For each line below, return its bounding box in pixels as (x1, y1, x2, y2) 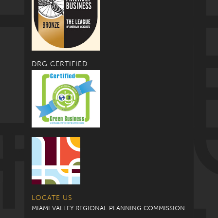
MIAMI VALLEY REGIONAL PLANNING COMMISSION (32, 204, 185, 212)
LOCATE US (32, 193, 73, 202)
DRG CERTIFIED (32, 60, 88, 68)
